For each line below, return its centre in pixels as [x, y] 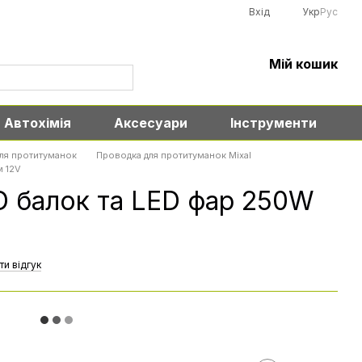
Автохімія [38, 123]
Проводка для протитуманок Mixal [173, 155]
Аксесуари [151, 123]
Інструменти [273, 123]
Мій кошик [304, 64]
